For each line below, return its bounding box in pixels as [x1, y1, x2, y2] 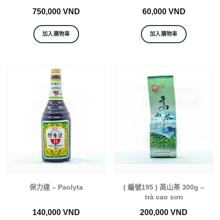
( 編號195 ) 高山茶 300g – [123, 184, 204, 192]
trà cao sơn [144, 193, 183, 201]
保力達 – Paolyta [29, 184, 83, 192]
